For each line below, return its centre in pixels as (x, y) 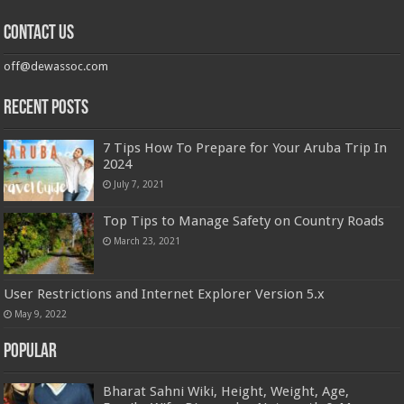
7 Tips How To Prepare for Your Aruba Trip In (245, 147)
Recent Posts (46, 108)
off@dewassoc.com (56, 66)
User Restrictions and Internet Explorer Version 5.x (165, 294)
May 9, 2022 (41, 313)
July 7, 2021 (139, 184)
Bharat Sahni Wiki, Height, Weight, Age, (226, 391)
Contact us (39, 33)
